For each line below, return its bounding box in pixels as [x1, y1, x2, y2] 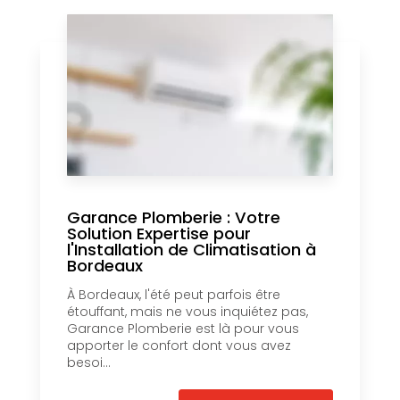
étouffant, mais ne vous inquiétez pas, [67, 303, 308, 321]
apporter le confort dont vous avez [67, 337, 291, 355]
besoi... [67, 354, 111, 372]
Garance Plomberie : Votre [67, 206, 280, 229]
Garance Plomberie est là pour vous [67, 320, 299, 338]
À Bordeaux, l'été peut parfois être [67, 286, 280, 304]
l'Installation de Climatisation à [67, 238, 316, 262]
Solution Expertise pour [67, 222, 251, 246]
